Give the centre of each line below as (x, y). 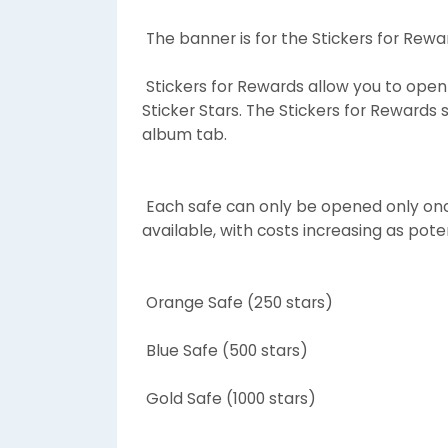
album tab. (184, 134)
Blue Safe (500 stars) (225, 350)
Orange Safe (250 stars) (237, 302)
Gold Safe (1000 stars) (229, 398)
